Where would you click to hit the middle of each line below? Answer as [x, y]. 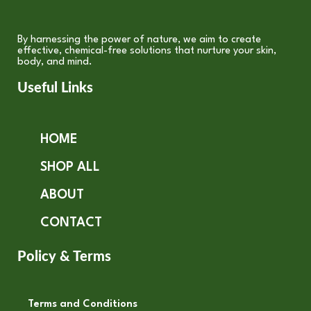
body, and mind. [55, 62]
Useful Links [55, 89]
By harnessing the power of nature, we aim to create [139, 40]
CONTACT [71, 223]
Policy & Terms [64, 257]
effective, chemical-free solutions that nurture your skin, [147, 51]
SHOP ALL [70, 168]
